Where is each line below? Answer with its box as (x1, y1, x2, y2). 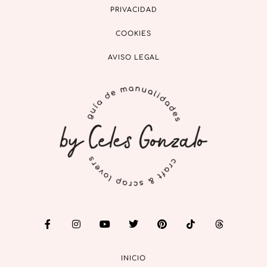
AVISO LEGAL (107, 54, 160, 62)
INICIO (121, 254, 146, 263)
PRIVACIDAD (110, 6, 157, 14)
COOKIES (116, 30, 151, 38)
